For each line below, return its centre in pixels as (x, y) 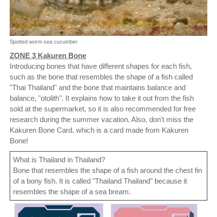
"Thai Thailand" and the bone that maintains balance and (98, 87)
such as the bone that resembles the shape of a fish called (101, 77)
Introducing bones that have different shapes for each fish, (101, 66)
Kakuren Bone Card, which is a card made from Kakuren (99, 130)
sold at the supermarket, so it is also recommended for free (103, 108)
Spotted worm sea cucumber (44, 41)
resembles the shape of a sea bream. (72, 191)
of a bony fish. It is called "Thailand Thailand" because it (100, 181)
